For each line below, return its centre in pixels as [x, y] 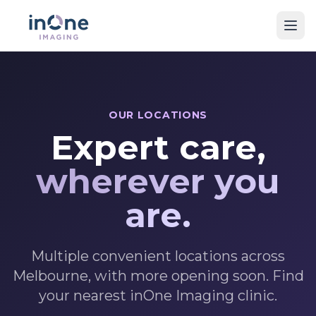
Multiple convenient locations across [158, 256]
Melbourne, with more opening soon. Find [158, 276]
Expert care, [158, 147]
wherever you [158, 181]
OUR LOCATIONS [158, 115]
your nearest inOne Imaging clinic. [158, 296]
